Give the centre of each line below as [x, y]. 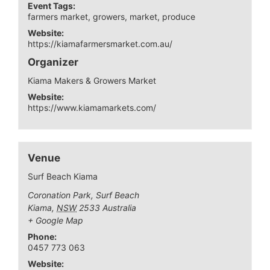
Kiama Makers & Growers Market [92, 80]
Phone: [42, 236]
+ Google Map [56, 220]
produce [179, 16]
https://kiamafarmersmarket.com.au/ [100, 43]
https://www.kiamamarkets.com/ [92, 107]
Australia [120, 207]
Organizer [53, 62]
